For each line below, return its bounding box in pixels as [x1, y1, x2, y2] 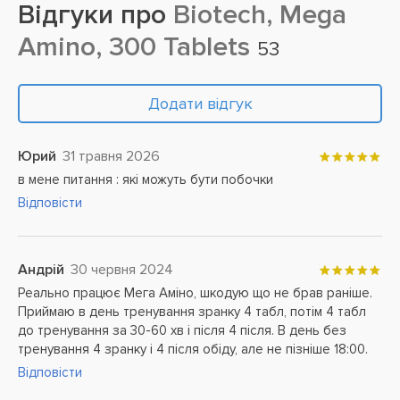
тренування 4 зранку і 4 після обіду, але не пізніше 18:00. [18, 341, 368, 357]
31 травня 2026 [62, 147, 160, 165]
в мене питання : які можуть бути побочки [18, 171, 273, 187]
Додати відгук [147, 94, 253, 113]
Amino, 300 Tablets [18, 30, 257, 63]
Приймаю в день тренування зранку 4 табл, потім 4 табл [18, 304, 366, 320]
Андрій [18, 261, 64, 279]
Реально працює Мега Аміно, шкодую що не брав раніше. [18, 285, 372, 301]
